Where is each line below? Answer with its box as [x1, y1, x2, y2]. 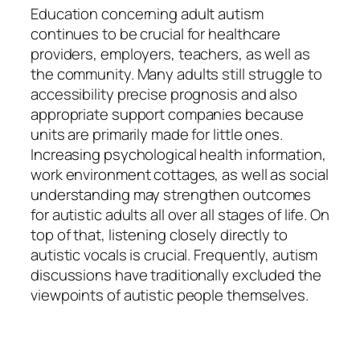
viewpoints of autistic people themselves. [31, 284, 309, 306]
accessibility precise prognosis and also [31, 84, 297, 105]
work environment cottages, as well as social [31, 164, 329, 186]
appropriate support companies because [31, 104, 305, 125]
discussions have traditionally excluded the [31, 264, 321, 286]
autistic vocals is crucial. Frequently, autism [31, 244, 318, 266]
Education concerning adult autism [31, 3, 264, 25]
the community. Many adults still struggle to [31, 63, 322, 85]
